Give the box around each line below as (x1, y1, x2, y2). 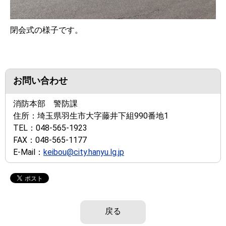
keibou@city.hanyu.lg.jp (43, 147, 124, 157)
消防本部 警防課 (13, 99, 78, 108)
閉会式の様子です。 (10, 25, 83, 35)
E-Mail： (13, 147, 43, 157)
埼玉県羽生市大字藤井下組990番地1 (37, 111, 168, 121)
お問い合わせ (13, 76, 68, 86)
